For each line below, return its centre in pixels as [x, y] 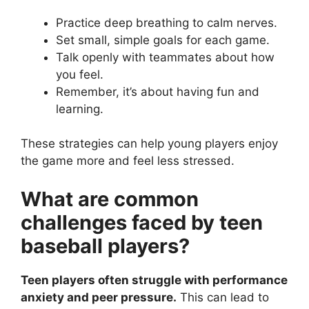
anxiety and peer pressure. [99, 297]
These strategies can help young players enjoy [149, 144]
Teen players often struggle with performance [154, 280]
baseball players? [105, 246]
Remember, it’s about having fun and [158, 91]
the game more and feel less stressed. [128, 161]
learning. [80, 109]
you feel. [80, 74]
